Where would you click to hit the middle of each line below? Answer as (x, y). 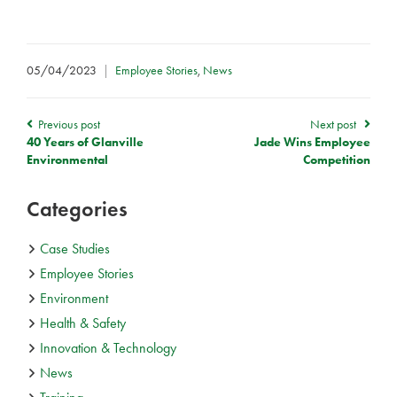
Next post (335, 124)
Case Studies (75, 248)
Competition (337, 160)
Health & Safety (83, 323)
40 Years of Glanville (85, 142)
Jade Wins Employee (312, 142)
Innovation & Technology (108, 347)
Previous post (68, 124)
